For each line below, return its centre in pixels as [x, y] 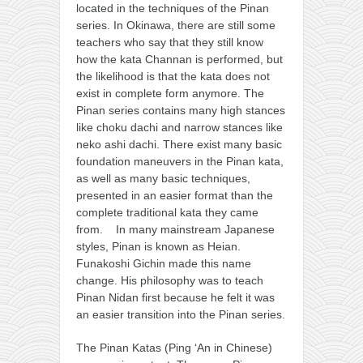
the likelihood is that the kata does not [173, 76]
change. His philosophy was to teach [170, 280]
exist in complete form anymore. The [170, 93]
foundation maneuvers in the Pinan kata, [180, 161]
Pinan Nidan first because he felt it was [175, 297]
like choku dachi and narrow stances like [179, 127]
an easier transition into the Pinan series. [181, 314]
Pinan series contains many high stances [181, 110]
